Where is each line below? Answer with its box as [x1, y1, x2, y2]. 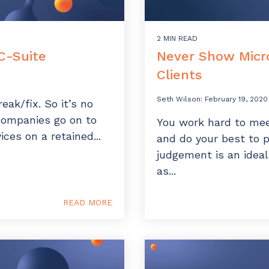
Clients [157, 67, 202, 83]
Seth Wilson [157, 95, 201, 104]
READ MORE [63, 198, 112, 208]
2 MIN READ [157, 34, 198, 43]
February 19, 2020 [205, 95, 268, 104]
